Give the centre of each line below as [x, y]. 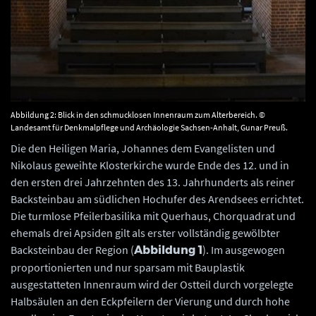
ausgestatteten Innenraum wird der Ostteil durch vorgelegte [152, 285]
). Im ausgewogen [244, 250]
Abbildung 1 [168, 250]
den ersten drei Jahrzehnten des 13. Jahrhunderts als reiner [153, 182]
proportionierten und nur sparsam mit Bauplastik [128, 268]
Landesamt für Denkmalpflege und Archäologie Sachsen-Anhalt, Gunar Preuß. [149, 128]
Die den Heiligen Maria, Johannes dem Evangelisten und [143, 148]
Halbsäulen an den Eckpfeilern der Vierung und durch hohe [150, 302]
